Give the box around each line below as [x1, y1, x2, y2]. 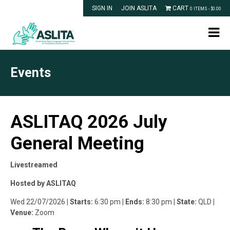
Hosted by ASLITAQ [10, 179, 76, 187]
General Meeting [10, 133, 144, 154]
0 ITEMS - [190, 6, 210, 11]
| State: [174, 198, 197, 206]
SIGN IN [92, 5, 112, 12]
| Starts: [65, 198, 93, 206]
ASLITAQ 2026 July [10, 111, 167, 132]
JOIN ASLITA [121, 5, 157, 12]
